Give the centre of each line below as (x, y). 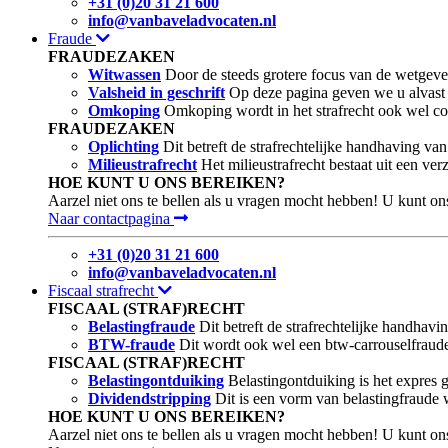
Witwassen (124, 74)
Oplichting (123, 146)
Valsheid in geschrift (156, 92)
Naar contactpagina (111, 218)
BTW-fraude (131, 344)
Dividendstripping (149, 398)
